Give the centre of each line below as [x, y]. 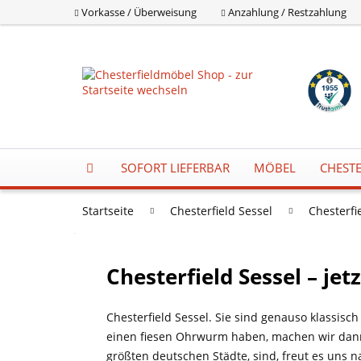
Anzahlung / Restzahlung [287, 12]
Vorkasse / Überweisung [139, 12]
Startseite [108, 211]
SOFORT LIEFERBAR [175, 168]
